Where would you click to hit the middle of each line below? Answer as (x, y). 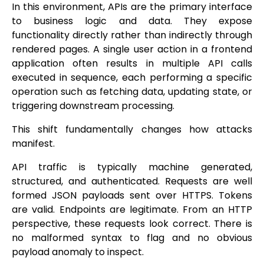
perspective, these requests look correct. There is (132, 224)
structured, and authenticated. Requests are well (132, 181)
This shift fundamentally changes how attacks (132, 130)
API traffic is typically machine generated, (132, 167)
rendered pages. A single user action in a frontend (132, 49)
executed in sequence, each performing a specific (132, 78)
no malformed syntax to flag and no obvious (132, 238)
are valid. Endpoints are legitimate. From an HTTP (132, 210)
